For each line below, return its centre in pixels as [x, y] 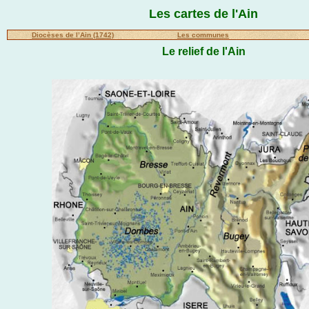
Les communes [203, 35]
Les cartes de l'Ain [203, 14]
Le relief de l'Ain [203, 51]
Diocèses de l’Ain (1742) [73, 35]
